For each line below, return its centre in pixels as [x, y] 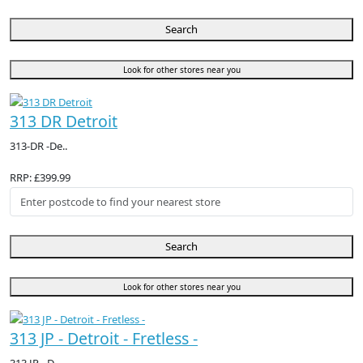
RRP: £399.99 [40, 178]
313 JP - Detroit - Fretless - [104, 339]
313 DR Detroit [64, 122]
